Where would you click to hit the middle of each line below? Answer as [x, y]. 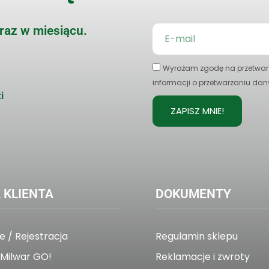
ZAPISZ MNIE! [197, 111]
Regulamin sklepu [196, 237]
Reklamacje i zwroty [202, 257]
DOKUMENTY [193, 194]
